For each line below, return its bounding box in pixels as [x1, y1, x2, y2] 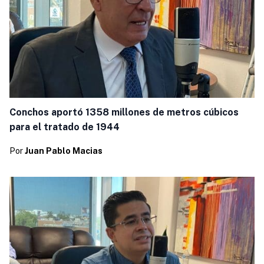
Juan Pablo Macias [24, 146, 103, 156]
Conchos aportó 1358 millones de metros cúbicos [9, 106, 239, 118]
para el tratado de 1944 [9, 121, 120, 133]
